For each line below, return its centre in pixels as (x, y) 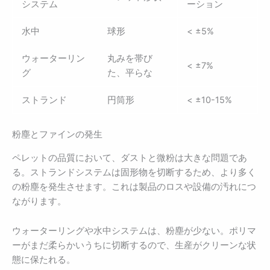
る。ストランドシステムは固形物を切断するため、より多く (134, 172)
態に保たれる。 (44, 260)
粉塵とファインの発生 (57, 135)
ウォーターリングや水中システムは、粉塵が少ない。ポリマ (134, 231)
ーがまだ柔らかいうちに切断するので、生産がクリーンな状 (134, 246)
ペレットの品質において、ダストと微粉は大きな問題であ (130, 158)
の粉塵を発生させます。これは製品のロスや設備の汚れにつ (134, 187)
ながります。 (39, 201)
